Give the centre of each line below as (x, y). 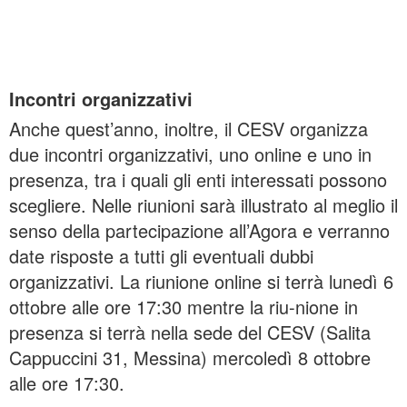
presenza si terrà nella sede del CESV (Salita (190, 332)
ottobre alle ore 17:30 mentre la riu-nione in (184, 307)
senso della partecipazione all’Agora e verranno (199, 230)
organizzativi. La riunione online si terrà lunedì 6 (201, 281)
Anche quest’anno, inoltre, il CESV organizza (189, 129)
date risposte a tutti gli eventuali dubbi (161, 256)
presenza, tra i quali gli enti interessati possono (198, 179)
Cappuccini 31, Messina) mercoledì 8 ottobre (190, 357)
